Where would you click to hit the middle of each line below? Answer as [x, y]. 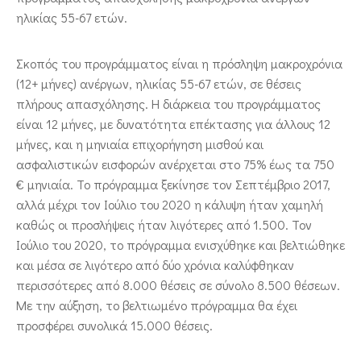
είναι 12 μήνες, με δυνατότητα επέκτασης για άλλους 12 [173, 124]
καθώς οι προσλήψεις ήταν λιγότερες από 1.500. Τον [164, 224]
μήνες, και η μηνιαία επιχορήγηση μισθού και [140, 144]
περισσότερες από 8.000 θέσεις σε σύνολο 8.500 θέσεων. [178, 285]
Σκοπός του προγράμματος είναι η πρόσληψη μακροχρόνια [179, 63]
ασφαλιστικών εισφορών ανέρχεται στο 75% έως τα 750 [175, 164]
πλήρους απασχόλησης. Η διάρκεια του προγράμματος [168, 104]
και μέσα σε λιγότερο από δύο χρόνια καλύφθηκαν [155, 265]
